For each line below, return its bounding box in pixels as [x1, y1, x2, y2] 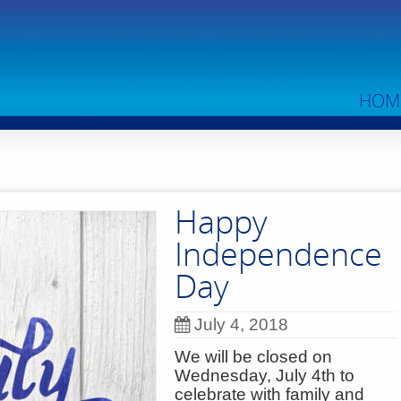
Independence [175, 232, 382, 276]
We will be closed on [175, 347, 332, 366]
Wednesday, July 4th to [175, 366, 354, 385]
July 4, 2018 [194, 315, 288, 334]
